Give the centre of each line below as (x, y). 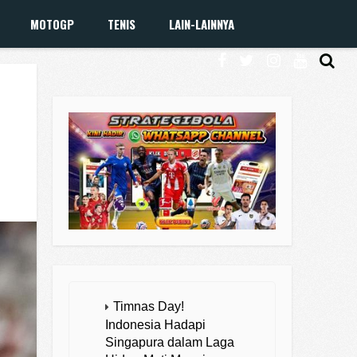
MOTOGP (53, 24)
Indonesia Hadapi (155, 325)
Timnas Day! (149, 307)
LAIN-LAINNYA (202, 24)
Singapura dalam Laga (170, 343)
